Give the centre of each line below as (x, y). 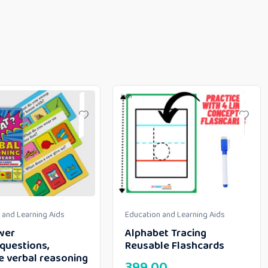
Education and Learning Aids (175, 215)
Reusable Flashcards (175, 246)
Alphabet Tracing (166, 234)
